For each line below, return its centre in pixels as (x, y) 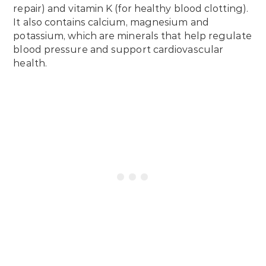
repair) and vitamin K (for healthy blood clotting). (131, 8)
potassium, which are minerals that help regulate (132, 36)
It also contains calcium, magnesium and (111, 22)
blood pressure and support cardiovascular (118, 49)
